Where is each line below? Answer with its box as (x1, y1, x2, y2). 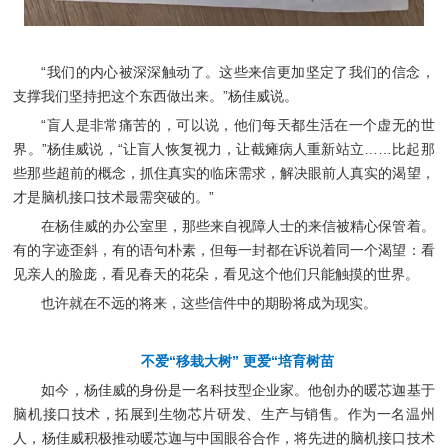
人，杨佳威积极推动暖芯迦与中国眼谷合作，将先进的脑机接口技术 (13, 429, 435, 446)
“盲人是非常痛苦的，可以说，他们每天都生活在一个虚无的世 (41, 116, 435, 133)
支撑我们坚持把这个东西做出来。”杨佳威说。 (13, 87, 299, 104)
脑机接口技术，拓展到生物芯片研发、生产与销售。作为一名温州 (13, 405, 435, 422)
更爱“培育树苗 (243, 352, 335, 369)
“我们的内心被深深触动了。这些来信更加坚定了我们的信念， (41, 63, 435, 80)
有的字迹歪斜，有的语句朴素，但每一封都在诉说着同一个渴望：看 (13, 241, 435, 258)
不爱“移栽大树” (141, 352, 244, 369)
